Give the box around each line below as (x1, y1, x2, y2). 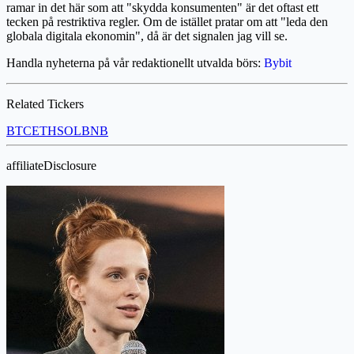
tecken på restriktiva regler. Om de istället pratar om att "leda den (6, 15, 328, 28)
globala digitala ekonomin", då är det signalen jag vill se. (6, 29, 288, 43)
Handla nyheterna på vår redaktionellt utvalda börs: (6, 56, 264, 70)
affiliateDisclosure (6, 159, 96, 172)
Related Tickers (6, 97, 84, 111)
